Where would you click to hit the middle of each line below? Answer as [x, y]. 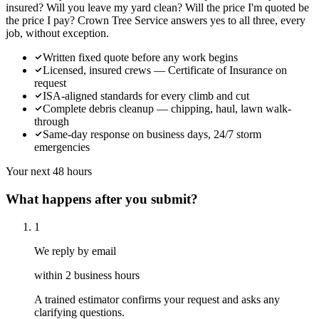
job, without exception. [57, 33]
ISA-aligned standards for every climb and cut [146, 96]
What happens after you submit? [102, 199]
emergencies [62, 147]
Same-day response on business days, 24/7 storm [152, 135]
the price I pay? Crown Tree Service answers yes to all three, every [156, 21]
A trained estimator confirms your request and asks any [157, 299]
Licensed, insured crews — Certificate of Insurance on [165, 70]
